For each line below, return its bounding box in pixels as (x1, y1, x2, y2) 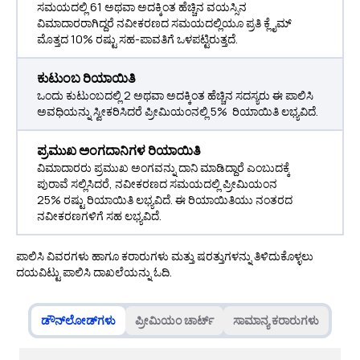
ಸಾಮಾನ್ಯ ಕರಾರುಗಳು (233, 313, 319, 328)
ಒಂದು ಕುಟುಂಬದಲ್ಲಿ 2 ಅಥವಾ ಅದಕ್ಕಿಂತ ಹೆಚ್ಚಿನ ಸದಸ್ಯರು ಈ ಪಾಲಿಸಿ (37, 88, 313, 103)
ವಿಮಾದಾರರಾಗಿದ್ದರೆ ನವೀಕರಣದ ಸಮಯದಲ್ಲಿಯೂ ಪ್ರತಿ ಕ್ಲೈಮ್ (37, 15, 292, 31)
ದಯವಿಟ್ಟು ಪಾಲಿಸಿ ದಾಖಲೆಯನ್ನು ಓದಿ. (16, 264, 172, 280)
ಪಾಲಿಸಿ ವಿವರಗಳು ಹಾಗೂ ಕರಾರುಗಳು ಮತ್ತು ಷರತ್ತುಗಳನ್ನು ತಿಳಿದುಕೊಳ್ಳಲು (16, 248, 313, 264)
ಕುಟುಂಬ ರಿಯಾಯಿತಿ (37, 69, 136, 87)
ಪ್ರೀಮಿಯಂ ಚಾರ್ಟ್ (135, 313, 214, 328)
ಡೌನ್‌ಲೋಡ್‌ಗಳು (41, 313, 116, 328)
